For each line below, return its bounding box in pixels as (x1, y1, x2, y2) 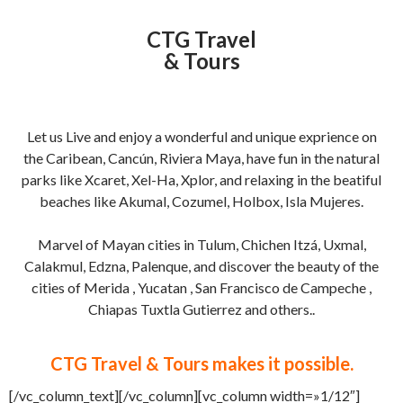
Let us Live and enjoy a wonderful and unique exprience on (26, 128, 377, 145)
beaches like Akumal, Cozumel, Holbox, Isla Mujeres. (40, 193, 363, 210)
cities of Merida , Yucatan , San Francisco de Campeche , (31, 279, 372, 296)
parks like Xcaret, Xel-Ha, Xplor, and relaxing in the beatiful (22, 171, 381, 188)
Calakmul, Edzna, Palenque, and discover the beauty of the (24, 257, 379, 274)
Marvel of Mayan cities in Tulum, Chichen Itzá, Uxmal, (37, 236, 366, 253)
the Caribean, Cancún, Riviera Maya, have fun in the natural (23, 149, 380, 166)
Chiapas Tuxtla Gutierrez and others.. (88, 300, 315, 318)
